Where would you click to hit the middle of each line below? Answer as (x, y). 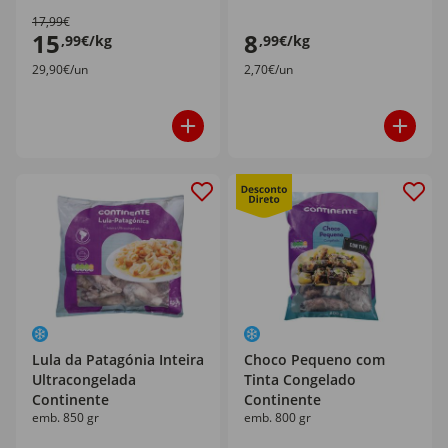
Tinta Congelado (300, 379)
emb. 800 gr (277, 417)
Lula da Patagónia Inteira (118, 359)
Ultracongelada (84, 379)
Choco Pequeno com (314, 359)
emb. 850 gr (65, 417)
